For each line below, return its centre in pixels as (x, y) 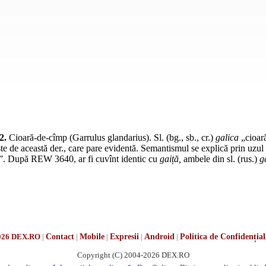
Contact (60, 236)
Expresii (124, 236)
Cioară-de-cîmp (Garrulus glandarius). (80, 137)
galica (227, 137)
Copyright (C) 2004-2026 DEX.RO (133, 255)
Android (159, 236)
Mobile (92, 236)
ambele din (204, 159)
